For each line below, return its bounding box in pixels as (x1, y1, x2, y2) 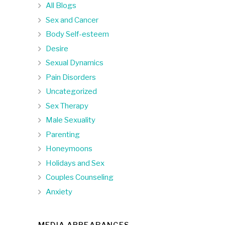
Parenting (46, 130, 80, 139)
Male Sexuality (46, 116, 95, 125)
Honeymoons (46, 144, 92, 153)
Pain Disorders (46, 72, 96, 82)
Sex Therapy (46, 101, 88, 110)
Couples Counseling (46, 173, 114, 182)
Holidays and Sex (46, 158, 104, 168)
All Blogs (46, 1, 76, 10)
